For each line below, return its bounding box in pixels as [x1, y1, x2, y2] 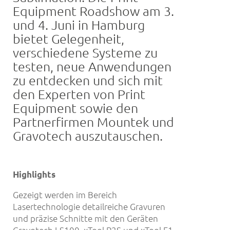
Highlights [13, 169, 55, 180]
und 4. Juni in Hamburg [13, 17, 145, 33]
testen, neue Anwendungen [13, 59, 171, 74]
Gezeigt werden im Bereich [13, 189, 117, 201]
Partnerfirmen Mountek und [13, 114, 174, 130]
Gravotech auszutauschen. [13, 128, 163, 144]
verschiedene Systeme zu [13, 45, 158, 61]
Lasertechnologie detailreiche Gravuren [13, 201, 165, 213]
